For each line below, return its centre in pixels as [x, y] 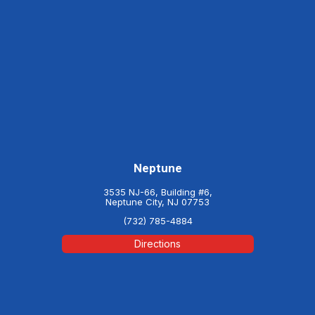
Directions [157, 243]
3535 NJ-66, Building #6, [157, 192]
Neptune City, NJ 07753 [157, 201]
